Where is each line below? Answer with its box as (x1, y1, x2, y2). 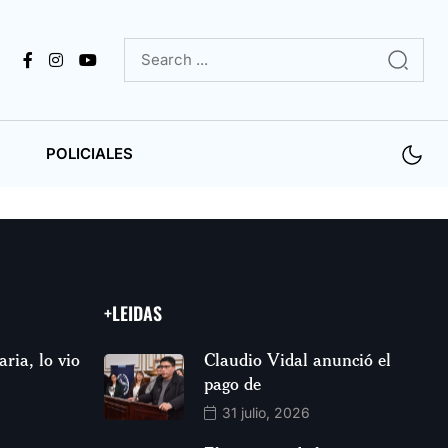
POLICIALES (46, 144, 133, 164)
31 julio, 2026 (218, 404, 310, 422)
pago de (204, 372, 261, 395)
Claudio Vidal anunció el (204, 348, 391, 371)
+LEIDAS (104, 300, 162, 327)
